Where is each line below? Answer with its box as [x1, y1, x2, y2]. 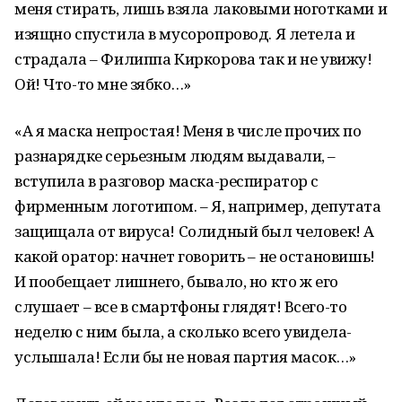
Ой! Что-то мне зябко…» [14, 74, 191, 94]
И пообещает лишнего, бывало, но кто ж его [14, 271, 338, 292]
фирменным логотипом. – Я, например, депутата [14, 196, 381, 216]
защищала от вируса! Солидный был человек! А [14, 221, 374, 241]
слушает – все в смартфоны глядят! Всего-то [14, 296, 347, 317]
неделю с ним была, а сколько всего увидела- [14, 321, 352, 342]
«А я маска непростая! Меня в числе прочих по [14, 120, 362, 141]
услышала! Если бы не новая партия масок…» [14, 346, 356, 367]
